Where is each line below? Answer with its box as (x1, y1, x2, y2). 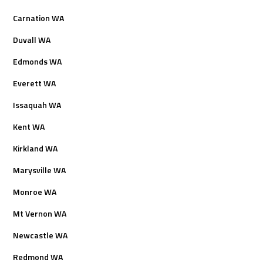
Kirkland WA (13, 141, 58, 154)
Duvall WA (13, 33, 51, 46)
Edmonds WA (13, 55, 62, 68)
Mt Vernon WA (13, 207, 67, 220)
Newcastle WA (13, 228, 68, 241)
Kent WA (13, 120, 45, 133)
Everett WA (13, 76, 56, 89)
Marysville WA (13, 163, 66, 176)
